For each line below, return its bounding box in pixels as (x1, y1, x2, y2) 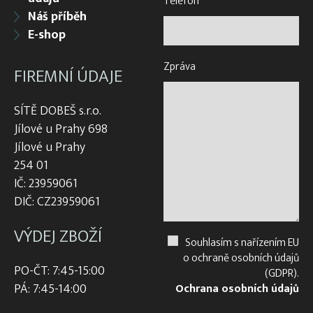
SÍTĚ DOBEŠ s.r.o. (14, 100, 101, 122)
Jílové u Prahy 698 (14, 118, 108, 140)
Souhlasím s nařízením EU (185, 233, 299, 252)
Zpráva (163, 57, 196, 76)
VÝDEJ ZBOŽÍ (14, 221, 102, 251)
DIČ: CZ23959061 (14, 191, 100, 212)
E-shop (28, 24, 66, 45)
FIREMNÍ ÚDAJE (14, 61, 122, 91)
